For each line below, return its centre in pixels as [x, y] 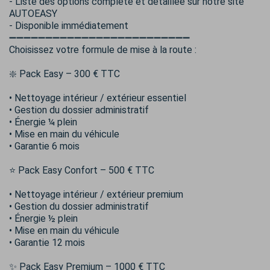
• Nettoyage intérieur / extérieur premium [96, 195]
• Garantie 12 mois [47, 243]
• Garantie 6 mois [44, 146]
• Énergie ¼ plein [43, 122]
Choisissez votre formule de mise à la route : [103, 50]
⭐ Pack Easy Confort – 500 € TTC [82, 171]
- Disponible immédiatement [69, 26]
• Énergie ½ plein [43, 219]
